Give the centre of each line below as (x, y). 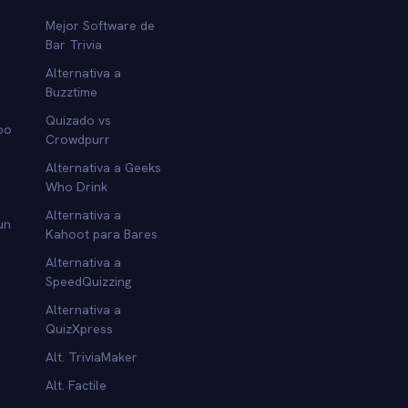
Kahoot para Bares (102, 234)
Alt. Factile (76, 385)
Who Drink (77, 186)
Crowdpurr (78, 139)
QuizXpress (80, 328)
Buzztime (72, 92)
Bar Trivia (74, 44)
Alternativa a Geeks (104, 167)
